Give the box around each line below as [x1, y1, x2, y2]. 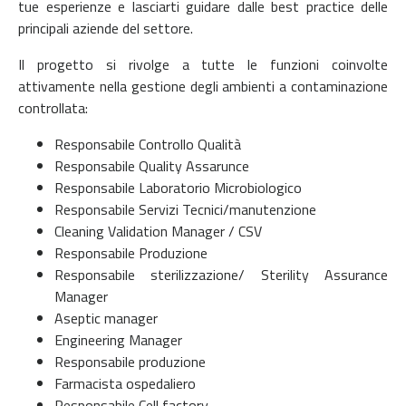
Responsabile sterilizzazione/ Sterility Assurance [54, 263, 388, 285]
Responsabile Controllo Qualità [54, 132, 241, 155]
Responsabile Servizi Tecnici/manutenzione [54, 198, 316, 220]
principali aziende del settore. [18, 16, 193, 39]
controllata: [18, 96, 88, 119]
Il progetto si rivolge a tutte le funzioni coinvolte [18, 53, 388, 75]
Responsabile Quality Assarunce [54, 154, 249, 177]
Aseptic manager [54, 306, 158, 329]
